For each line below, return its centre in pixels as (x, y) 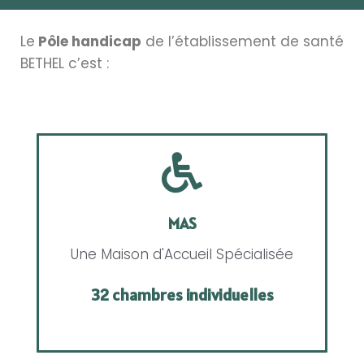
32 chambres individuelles (182, 295)
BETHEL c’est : (65, 63)
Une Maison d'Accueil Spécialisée (182, 254)
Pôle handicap (88, 41)
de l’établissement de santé (243, 41)
